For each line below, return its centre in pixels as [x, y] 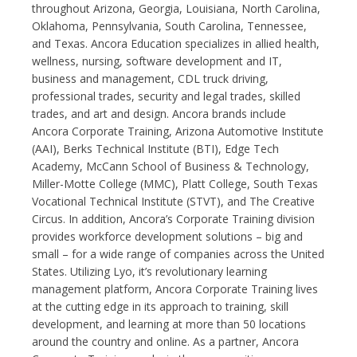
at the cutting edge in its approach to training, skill [160, 306]
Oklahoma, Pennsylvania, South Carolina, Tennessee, [169, 25]
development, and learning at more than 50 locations [169, 324]
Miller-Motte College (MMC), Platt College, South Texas [175, 183]
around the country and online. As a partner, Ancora [165, 341]
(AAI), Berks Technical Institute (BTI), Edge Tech [155, 148]
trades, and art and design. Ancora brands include [159, 113]
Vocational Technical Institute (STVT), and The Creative [173, 201]
